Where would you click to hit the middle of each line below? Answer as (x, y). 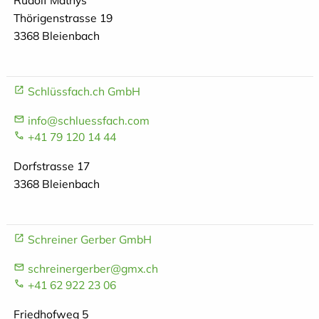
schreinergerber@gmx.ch (93, 268)
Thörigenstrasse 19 (63, 18)
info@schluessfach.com (88, 120)
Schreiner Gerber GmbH (89, 239)
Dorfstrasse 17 (51, 166)
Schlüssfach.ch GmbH (84, 91)
